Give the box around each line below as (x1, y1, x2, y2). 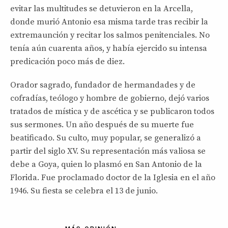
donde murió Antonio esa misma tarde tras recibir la (10, 16, 208, 27)
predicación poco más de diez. (10, 56, 125, 67)
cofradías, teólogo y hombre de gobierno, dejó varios (10, 93, 209, 103)
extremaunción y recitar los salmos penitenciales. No (10, 30, 210, 40)
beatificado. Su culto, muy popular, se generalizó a (10, 132, 201, 143)
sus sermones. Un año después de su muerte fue (10, 119, 194, 130)
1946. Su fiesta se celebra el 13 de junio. (10, 185, 158, 196)
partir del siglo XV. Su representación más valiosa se (10, 146, 206, 156)
